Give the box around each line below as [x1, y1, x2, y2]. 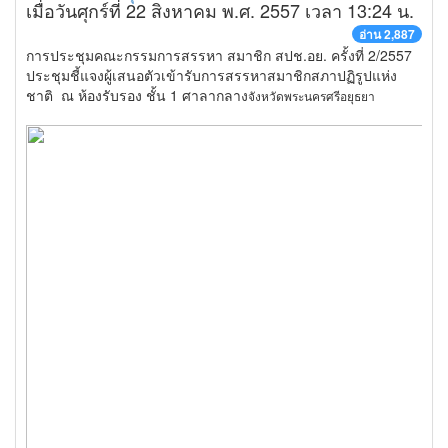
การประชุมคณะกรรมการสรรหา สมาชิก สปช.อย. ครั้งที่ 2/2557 [26, 45, 412, 65]
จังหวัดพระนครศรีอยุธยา [248, 87, 375, 104]
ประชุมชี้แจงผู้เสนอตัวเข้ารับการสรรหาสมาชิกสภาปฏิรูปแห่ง [26, 65, 397, 85]
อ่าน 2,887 [359, 25, 415, 43]
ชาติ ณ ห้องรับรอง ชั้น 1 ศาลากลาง [26, 85, 248, 105]
